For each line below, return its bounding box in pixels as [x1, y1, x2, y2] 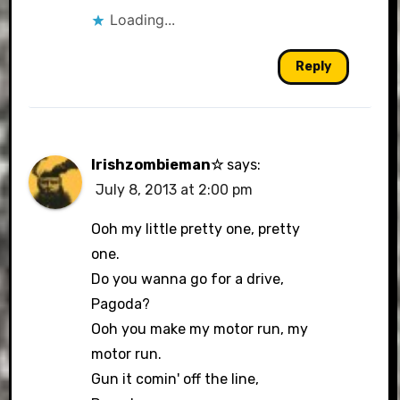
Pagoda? [91, 295, 151, 312]
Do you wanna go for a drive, [91, 270, 285, 287]
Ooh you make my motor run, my [91, 320, 309, 337]
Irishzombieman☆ [91, 155, 224, 173]
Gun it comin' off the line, [91, 370, 260, 387]
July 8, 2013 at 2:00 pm [96, 180, 254, 198]
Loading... [110, 10, 176, 29]
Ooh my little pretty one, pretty [91, 220, 301, 237]
